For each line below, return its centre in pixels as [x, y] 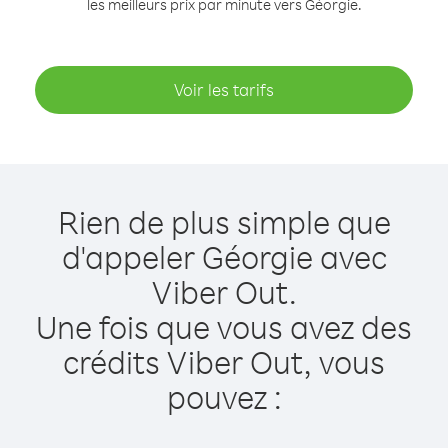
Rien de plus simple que [224, 221]
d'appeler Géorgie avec [224, 256]
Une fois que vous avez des [224, 326]
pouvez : [224, 396]
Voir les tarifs [224, 89]
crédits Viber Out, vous [224, 361]
